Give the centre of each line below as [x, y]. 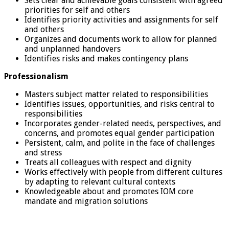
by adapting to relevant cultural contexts [100, 181]
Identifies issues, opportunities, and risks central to [120, 104]
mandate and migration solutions [86, 201]
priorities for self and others [77, 10]
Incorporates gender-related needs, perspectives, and [123, 123]
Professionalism [36, 76]
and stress [43, 152]
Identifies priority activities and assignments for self [121, 19]
